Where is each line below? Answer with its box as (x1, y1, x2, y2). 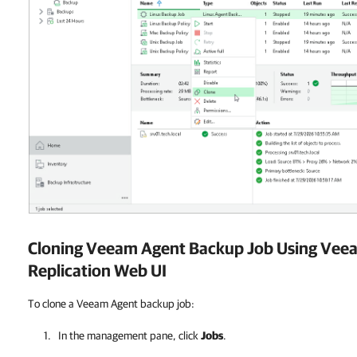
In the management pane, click (58, 328, 201, 342)
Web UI (111, 260, 167, 280)
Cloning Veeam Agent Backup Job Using (28, 237, 320, 257)
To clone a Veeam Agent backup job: (28, 296, 194, 310)
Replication (28, 260, 111, 280)
